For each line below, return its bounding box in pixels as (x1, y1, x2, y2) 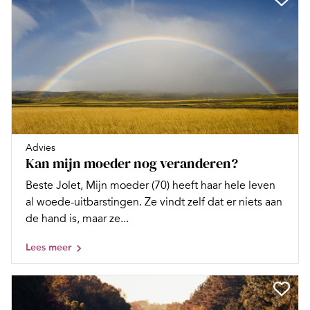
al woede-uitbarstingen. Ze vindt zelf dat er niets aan (26, 195, 282, 209)
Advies (26, 142, 55, 154)
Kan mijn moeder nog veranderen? (26, 154, 238, 173)
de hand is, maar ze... (26, 212, 129, 226)
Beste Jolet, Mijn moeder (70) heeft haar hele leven (26, 179, 275, 192)
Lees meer (26, 241, 71, 253)
